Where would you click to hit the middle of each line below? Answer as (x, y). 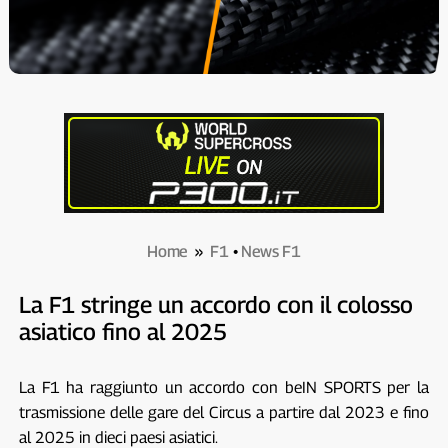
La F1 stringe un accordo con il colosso (215, 304)
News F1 (270, 251)
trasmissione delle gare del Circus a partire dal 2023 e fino (224, 412)
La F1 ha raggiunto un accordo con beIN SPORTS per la (224, 387)
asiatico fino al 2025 (122, 331)
